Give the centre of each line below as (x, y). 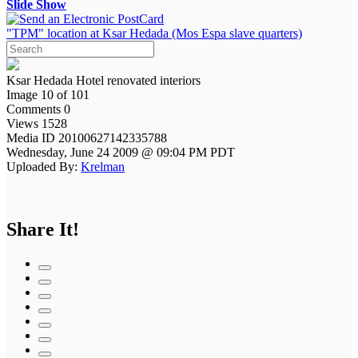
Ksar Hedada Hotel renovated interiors (103, 80)
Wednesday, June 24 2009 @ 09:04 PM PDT (121, 152)
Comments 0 (38, 109)
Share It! (43, 229)
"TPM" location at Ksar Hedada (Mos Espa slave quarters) (154, 33)
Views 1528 (37, 123)
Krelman (103, 166)
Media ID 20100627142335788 (88, 137)
